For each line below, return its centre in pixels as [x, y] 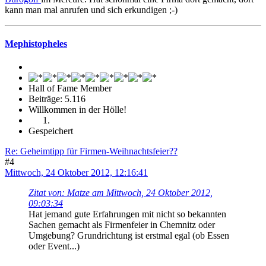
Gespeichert [51, 131]
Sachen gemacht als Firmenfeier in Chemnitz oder [122, 225]
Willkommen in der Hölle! [77, 110]
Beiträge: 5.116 [57, 99]
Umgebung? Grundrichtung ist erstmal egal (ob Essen [129, 236]
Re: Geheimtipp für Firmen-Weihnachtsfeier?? [91, 151]
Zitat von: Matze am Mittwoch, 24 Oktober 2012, [121, 193]
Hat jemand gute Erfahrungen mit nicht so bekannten [127, 214]
